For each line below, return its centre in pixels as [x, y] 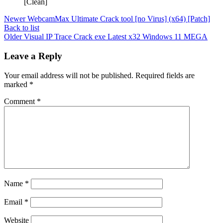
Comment [20, 101]
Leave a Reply [33, 56]
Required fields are [165, 75]
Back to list [22, 28]
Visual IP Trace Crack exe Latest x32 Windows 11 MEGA [116, 37]
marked [17, 84]
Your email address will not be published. [69, 75]
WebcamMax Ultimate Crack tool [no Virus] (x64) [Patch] [119, 19]
